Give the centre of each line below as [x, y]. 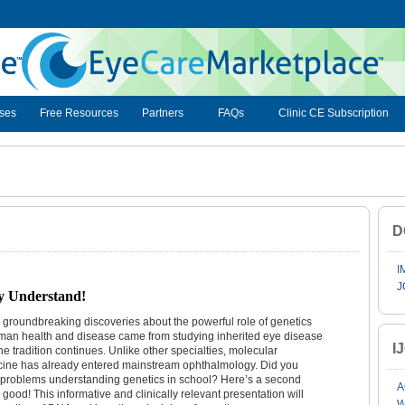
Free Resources [79, 113]
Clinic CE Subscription [334, 113]
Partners [163, 113]
